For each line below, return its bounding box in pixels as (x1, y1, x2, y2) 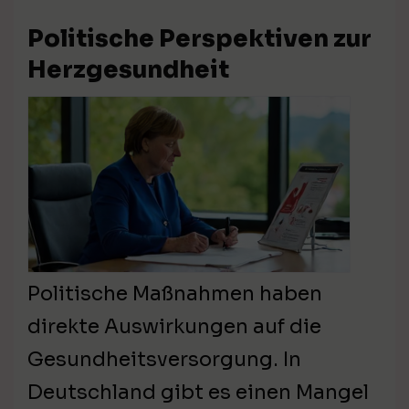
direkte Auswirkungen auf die (27, 314, 321, 340)
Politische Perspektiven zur (27, 24, 372, 55)
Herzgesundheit (27, 55, 229, 86)
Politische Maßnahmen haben (27, 281, 322, 307)
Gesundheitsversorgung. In (27, 347, 301, 372)
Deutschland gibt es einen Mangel (27, 380, 369, 405)
